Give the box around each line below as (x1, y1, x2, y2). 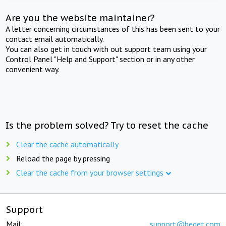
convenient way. (6, 64, 60, 74)
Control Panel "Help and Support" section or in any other (6, 53, 195, 64)
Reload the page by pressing (16, 153, 110, 163)
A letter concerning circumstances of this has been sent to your (6, 23, 220, 34)
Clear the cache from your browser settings (16, 167, 163, 178)
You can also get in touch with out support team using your (6, 43, 207, 54)
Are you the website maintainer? (6, 12, 155, 24)
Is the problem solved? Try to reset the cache (6, 119, 209, 131)
